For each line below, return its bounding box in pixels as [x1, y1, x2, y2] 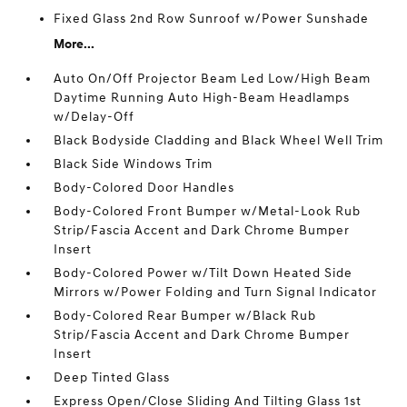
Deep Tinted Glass [54, 370, 171, 385]
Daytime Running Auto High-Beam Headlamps [54, 90, 351, 105]
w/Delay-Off [54, 109, 135, 124]
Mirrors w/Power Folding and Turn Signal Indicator [54, 284, 378, 300]
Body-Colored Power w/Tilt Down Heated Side [54, 265, 353, 281]
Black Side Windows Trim [54, 156, 213, 172]
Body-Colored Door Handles [54, 180, 235, 195]
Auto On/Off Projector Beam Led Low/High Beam [54, 71, 372, 86]
